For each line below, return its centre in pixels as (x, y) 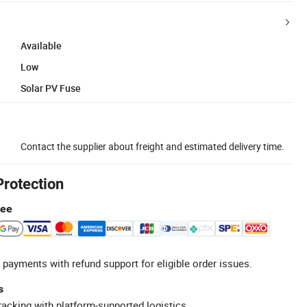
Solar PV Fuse (51, 88)
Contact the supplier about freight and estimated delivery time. (152, 146)
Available (41, 45)
